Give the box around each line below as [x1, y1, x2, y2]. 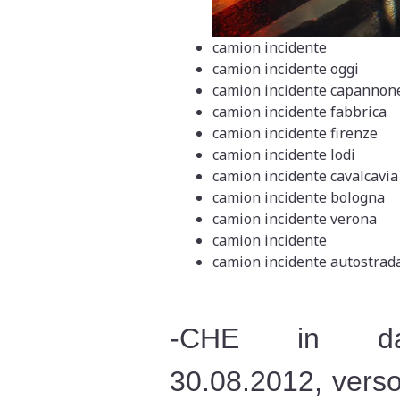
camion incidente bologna [212, 187, 385, 208]
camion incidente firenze [212, 123, 378, 144]
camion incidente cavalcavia [212, 166, 398, 187]
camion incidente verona [212, 209, 377, 229]
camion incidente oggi [212, 59, 359, 79]
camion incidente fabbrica [212, 102, 387, 122]
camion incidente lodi [212, 145, 355, 165]
